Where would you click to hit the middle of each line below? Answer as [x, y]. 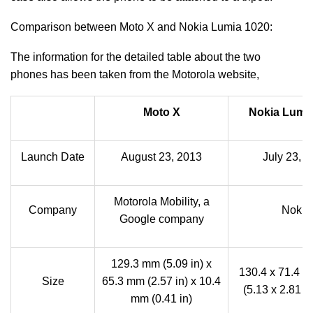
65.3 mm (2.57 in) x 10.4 [161, 281]
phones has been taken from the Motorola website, [135, 74]
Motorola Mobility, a [161, 202]
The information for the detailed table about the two [136, 57]
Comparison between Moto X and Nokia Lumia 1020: [141, 27]
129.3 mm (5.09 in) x [161, 264]
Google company [161, 219]
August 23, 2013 [161, 157]
